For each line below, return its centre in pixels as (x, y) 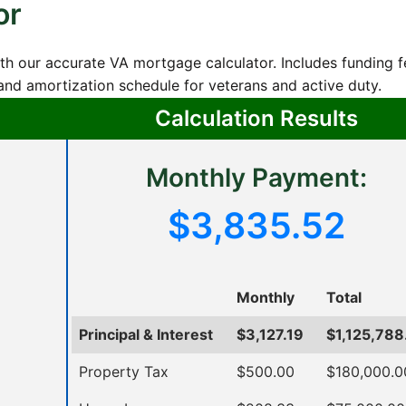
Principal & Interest (146, 334)
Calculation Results (256, 118)
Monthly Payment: (256, 177)
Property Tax (124, 371)
